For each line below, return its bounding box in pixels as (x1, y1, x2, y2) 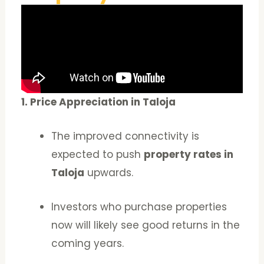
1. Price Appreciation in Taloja (21, 94, 176, 109)
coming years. (51, 236, 124, 251)
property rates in (144, 147, 234, 161)
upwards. (84, 165, 134, 180)
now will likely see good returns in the (51, 218, 240, 233)
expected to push (51, 147, 144, 161)
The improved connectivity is (51, 128, 200, 143)
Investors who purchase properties (51, 200, 227, 214)
